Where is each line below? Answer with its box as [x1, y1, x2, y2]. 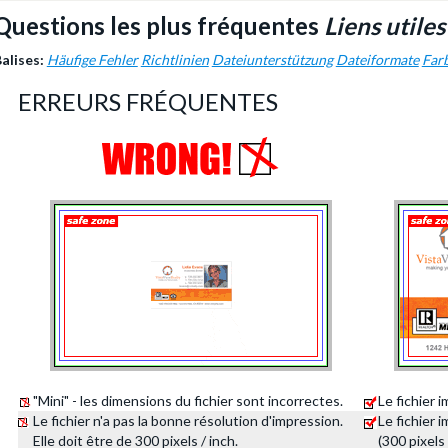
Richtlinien [140, 51, 209, 68]
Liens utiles [323, 11, 445, 40]
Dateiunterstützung [211, 51, 333, 68]
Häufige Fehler [46, 51, 138, 68]
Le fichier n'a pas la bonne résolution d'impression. [33, 412, 344, 429]
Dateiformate [335, 51, 419, 68]
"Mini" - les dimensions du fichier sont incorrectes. [33, 392, 344, 409]
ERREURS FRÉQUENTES [17, 87, 278, 116]
